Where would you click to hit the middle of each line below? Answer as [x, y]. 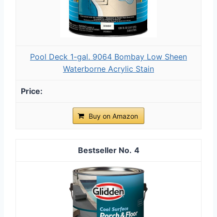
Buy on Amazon [113, 116]
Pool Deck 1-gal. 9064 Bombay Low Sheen [108, 56]
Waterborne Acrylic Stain [108, 69]
